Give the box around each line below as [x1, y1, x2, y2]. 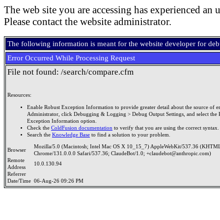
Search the [27, 132, 52, 137]
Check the [27, 125, 51, 131]
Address [7, 165, 28, 170]
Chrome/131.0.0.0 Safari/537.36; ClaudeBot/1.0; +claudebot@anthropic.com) [34, 151, 211, 156]
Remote [7, 158, 25, 163]
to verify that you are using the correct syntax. [112, 125, 219, 131]
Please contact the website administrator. [4, 16, 171, 27]
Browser [7, 147, 29, 153]
